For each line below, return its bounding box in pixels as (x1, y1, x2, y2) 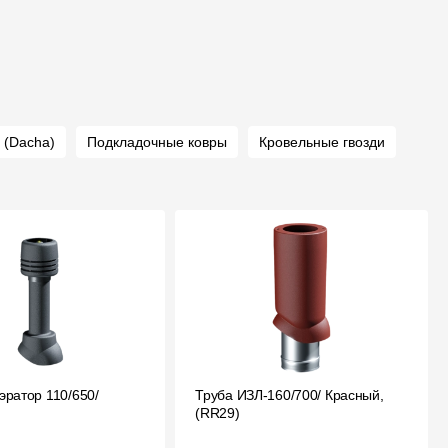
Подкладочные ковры (87, 134, 227, 150)
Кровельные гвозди (259, 134, 385, 150)
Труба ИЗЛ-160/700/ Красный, (195, 387, 384, 403)
